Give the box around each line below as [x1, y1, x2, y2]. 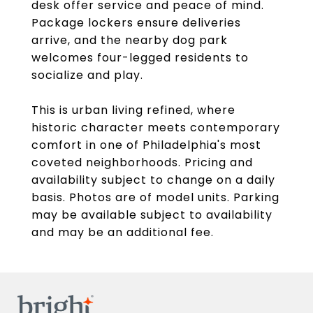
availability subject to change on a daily [31, 172, 275, 188]
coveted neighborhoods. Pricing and [31, 154, 253, 170]
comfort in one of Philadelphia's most [31, 137, 261, 153]
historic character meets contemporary [31, 119, 280, 136]
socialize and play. [31, 67, 143, 83]
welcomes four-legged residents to [31, 50, 249, 66]
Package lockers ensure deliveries [31, 15, 241, 31]
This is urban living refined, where [31, 102, 235, 118]
